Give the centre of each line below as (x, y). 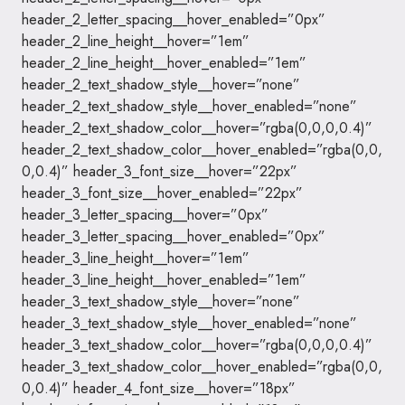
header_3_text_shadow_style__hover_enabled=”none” (189, 323)
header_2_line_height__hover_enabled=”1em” (164, 63)
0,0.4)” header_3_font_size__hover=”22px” (160, 171)
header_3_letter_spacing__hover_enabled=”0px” (174, 236)
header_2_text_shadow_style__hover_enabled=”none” (189, 106)
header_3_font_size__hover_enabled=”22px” (162, 193)
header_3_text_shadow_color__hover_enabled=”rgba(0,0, (202, 367)
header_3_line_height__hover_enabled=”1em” (164, 280)
